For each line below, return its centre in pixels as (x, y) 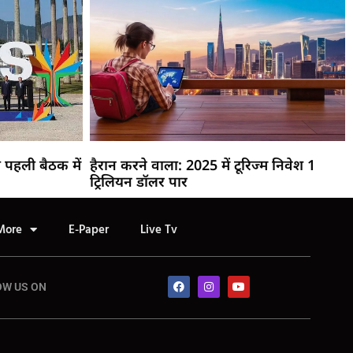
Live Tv (159, 230)
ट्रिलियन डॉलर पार (138, 181)
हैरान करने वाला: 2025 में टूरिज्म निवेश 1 (202, 164)
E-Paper (89, 230)
